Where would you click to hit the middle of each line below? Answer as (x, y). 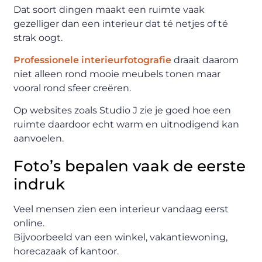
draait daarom (205, 60)
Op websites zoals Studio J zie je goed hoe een (123, 111)
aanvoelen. (39, 139)
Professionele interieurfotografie (93, 60)
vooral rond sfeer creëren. (73, 88)
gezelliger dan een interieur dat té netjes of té (121, 23)
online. (29, 223)
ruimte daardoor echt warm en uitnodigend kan (127, 125)
